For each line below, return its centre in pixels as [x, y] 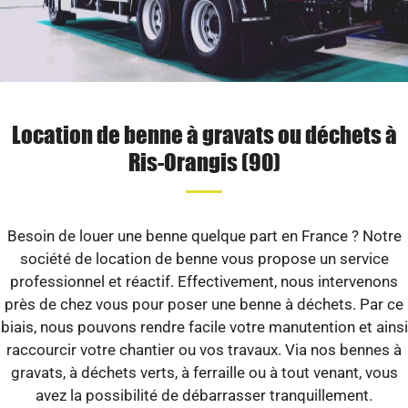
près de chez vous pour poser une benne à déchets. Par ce [204, 304]
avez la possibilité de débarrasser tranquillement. [204, 395]
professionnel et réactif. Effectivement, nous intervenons [204, 281]
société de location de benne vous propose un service [204, 258]
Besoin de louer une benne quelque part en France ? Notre [204, 235]
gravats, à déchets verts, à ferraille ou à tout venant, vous [204, 372]
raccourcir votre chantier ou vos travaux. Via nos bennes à [204, 349]
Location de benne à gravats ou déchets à [204, 133]
